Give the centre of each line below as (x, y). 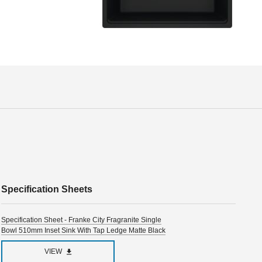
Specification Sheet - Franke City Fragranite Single (82, 220)
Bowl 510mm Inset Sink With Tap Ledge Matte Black (84, 230)
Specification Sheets (47, 189)
